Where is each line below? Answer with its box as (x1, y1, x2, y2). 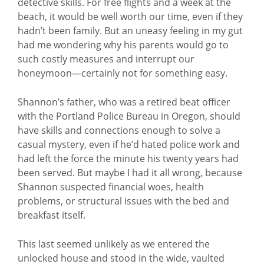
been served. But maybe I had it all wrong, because (18, 166, 242, 179)
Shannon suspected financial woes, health (18, 180, 204, 193)
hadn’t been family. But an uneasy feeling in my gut (18, 24, 243, 37)
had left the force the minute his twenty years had (18, 152, 239, 165)
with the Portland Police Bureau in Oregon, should (18, 110, 240, 123)
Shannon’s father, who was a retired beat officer (18, 95, 230, 108)
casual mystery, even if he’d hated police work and (18, 138, 240, 151)
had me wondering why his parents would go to (18, 38, 229, 51)
